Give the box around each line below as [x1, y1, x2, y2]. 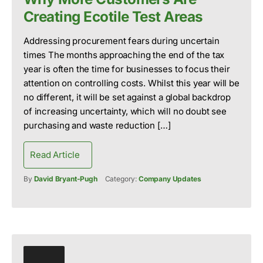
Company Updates [138, 174, 201, 184]
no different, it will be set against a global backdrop [23, 92, 231, 103]
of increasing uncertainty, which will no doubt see [23, 106, 227, 117]
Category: [104, 174, 139, 184]
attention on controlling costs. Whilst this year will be [23, 77, 240, 89]
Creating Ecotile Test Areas [23, 8, 203, 26]
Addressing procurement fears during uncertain [23, 35, 220, 47]
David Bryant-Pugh [33, 174, 97, 184]
